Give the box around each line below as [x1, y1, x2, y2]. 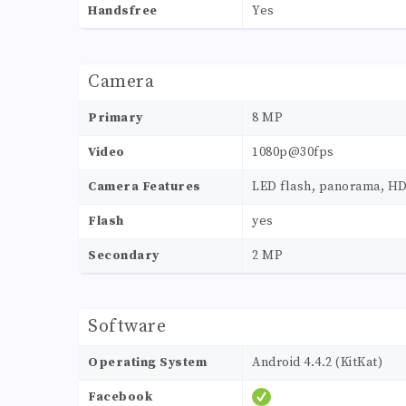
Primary [88, 110, 143, 127]
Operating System [88, 354, 207, 372]
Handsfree [88, 3, 158, 20]
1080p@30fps [252, 144, 334, 161]
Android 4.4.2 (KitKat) [252, 354, 382, 372]
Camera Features [88, 179, 201, 196]
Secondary [88, 247, 159, 265]
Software [88, 315, 166, 339]
